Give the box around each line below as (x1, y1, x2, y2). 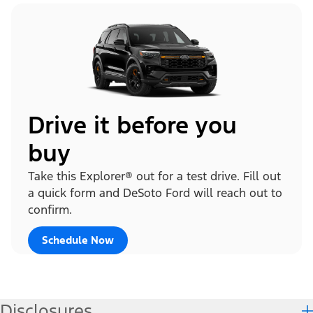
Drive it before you (28, 110, 237, 140)
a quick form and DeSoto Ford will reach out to (28, 184, 282, 201)
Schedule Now (42, 233, 114, 247)
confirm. (28, 201, 72, 217)
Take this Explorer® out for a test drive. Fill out (28, 168, 281, 184)
